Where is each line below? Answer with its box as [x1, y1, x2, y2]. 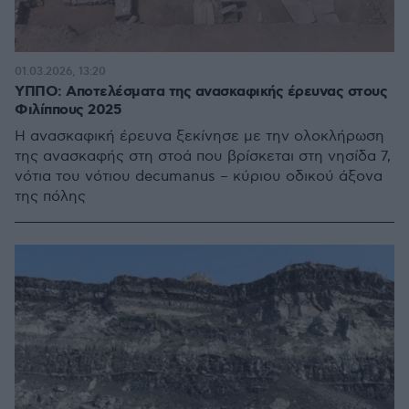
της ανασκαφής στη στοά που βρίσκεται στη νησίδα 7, [15, 148, 391, 165]
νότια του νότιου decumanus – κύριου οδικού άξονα [15, 168, 383, 185]
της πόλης [15, 188, 86, 205]
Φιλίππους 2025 [15, 100, 121, 120]
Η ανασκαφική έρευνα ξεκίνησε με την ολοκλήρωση [15, 128, 384, 145]
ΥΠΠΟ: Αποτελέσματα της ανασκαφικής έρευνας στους [15, 82, 387, 101]
